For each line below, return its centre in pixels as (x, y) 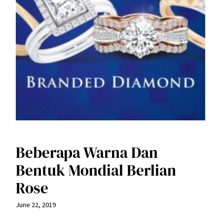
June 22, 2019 (36, 204)
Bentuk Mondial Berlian (96, 170)
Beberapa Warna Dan (87, 152)
